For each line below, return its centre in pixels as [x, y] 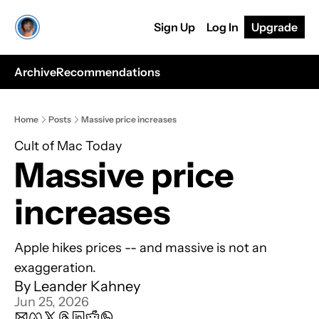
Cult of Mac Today [68, 146]
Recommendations [108, 72]
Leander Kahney [87, 286]
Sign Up [174, 27]
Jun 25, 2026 [52, 302]
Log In [223, 27]
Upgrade [274, 27]
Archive [35, 72]
